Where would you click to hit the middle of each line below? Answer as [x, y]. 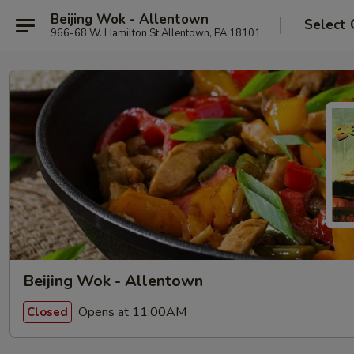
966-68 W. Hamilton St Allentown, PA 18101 [156, 33]
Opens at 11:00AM [131, 312]
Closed [47, 312]
